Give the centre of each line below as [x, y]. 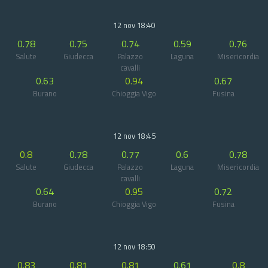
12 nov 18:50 [134, 246]
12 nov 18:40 [134, 25]
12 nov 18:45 [134, 136]
